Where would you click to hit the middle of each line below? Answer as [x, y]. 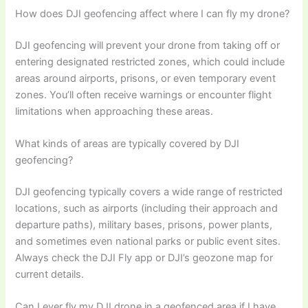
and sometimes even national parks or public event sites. [148, 241]
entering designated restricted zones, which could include [150, 62]
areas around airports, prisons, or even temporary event [146, 78]
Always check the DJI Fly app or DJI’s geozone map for [144, 257]
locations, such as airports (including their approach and [147, 208]
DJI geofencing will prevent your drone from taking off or [148, 45]
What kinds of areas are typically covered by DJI [128, 143]
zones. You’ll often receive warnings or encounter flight [144, 95]
